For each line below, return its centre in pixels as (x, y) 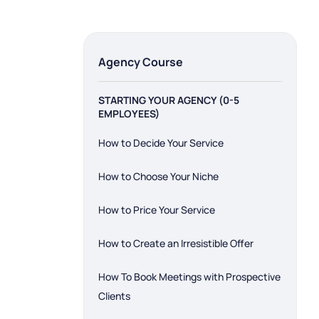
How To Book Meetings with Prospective (189, 277)
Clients (114, 296)
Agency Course (141, 62)
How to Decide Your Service (161, 143)
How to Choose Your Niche (158, 176)
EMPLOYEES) (129, 114)
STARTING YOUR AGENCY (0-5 (169, 100)
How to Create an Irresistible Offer (176, 243)
